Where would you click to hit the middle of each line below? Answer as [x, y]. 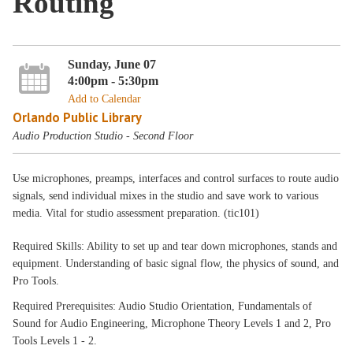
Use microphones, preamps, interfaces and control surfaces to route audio [176, 178]
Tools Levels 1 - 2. [55, 341]
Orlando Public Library [78, 117]
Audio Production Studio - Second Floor [103, 136]
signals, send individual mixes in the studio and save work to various [166, 196]
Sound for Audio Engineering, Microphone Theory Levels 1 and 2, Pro [172, 323]
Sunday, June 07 [111, 64]
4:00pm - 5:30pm [113, 80]
